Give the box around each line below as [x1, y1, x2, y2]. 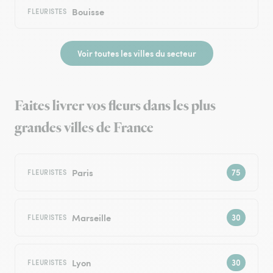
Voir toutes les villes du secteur [77, 47, 196, 60]
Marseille [71, 211, 111, 224]
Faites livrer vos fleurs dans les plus [15, 96, 216, 116]
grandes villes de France [15, 118, 154, 138]
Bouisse [71, 5, 104, 18]
